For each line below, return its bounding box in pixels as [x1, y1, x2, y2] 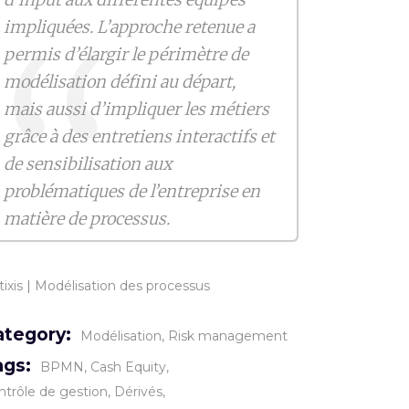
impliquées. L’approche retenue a [3, 16, 255, 37]
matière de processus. [3, 207, 170, 229]
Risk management [168, 327, 288, 344]
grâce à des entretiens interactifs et [3, 125, 275, 147]
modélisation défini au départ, [3, 70, 236, 92]
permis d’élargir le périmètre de [3, 43, 248, 65]
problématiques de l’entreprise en [3, 180, 260, 202]
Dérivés [114, 383, 163, 400]
